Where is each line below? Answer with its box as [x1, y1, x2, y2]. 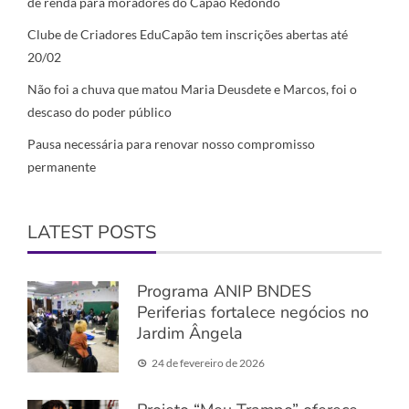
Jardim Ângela [137, 322, 243, 345]
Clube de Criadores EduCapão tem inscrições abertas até [27, 26, 348, 43]
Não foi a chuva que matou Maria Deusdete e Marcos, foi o [27, 81, 357, 98]
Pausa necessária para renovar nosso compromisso [27, 136, 315, 152]
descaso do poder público [27, 104, 172, 121]
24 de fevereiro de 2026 [152, 356, 265, 371]
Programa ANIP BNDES [137, 280, 311, 303]
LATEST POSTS [27, 220, 156, 246]
